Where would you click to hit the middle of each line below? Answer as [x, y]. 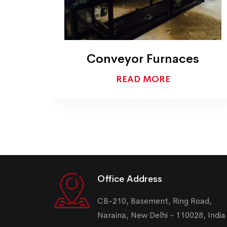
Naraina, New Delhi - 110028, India [161, 215]
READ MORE [143, 79]
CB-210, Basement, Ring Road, [155, 201]
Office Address [130, 179]
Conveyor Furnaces [143, 59]
